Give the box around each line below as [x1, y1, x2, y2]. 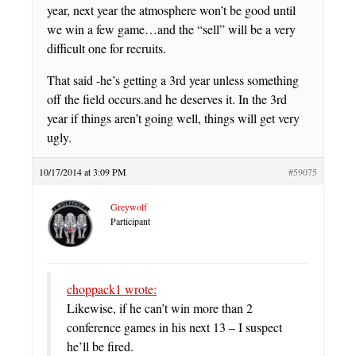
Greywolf [110, 200, 147, 214]
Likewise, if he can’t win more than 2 [67, 300, 253, 317]
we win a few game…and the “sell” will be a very [47, 21, 296, 38]
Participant [110, 215, 150, 228]
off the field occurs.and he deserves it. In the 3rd [47, 91, 287, 108]
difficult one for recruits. [47, 40, 166, 57]
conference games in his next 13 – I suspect [67, 319, 282, 336]
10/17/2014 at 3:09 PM [39, 165, 126, 179]
